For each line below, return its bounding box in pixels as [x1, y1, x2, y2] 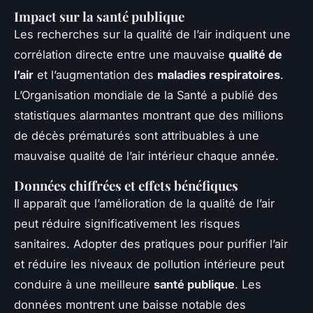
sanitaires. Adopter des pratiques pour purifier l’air [14, 237, 288, 252]
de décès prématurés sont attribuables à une [14, 129, 259, 143]
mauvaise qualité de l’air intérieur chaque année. [14, 149, 279, 163]
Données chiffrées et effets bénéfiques [14, 177, 238, 195]
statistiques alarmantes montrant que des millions [14, 108, 284, 123]
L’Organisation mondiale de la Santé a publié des [14, 88, 278, 103]
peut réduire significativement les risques [14, 217, 240, 231]
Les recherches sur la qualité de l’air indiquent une [14, 27, 291, 42]
